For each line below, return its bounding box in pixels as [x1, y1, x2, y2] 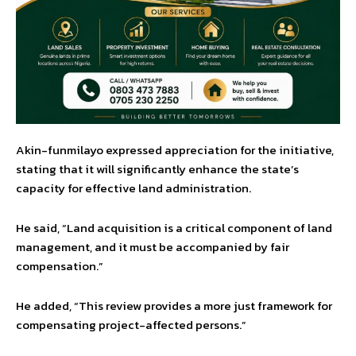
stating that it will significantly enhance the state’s [16, 159, 299, 178]
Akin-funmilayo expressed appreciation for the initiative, [16, 140, 334, 159]
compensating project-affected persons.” [16, 315, 246, 334]
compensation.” [16, 256, 103, 275]
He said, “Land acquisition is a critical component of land [16, 218, 332, 237]
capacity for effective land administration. [16, 178, 251, 197]
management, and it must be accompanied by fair [16, 237, 289, 256]
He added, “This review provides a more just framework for [16, 296, 332, 315]
